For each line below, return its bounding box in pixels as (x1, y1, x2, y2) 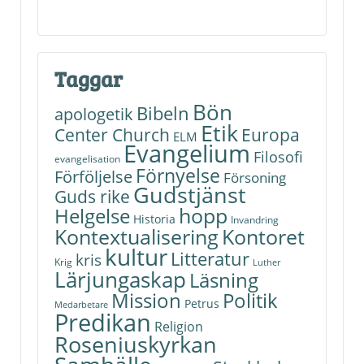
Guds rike (54, 184, 130, 208)
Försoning (223, 167, 286, 187)
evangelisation (54, 151, 120, 166)
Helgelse (54, 201, 130, 229)
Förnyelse (136, 162, 220, 188)
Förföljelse (54, 165, 132, 188)
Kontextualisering (54, 223, 219, 250)
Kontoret (222, 222, 305, 250)
